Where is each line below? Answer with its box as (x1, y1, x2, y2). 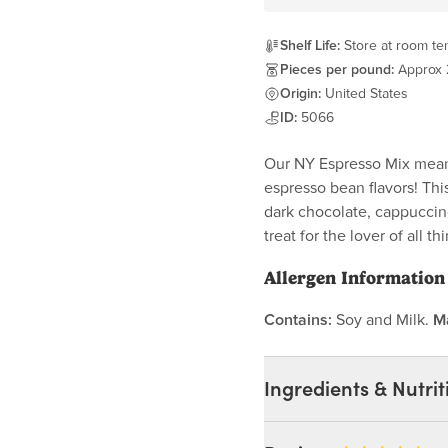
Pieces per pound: (280, 63, 394, 77)
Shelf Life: (280, 39, 340, 53)
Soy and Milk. (332, 312, 433, 328)
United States (325, 87, 408, 101)
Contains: (264, 312, 332, 328)
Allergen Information (264, 267, 445, 289)
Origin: (280, 87, 321, 101)
